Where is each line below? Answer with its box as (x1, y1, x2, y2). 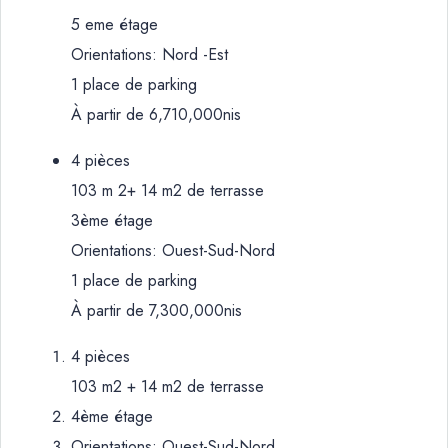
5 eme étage (71, 13, 158, 36)
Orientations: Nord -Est (71, 43, 228, 66)
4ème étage (71, 405, 153, 428)
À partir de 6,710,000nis (71, 103, 241, 126)
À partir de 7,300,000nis (71, 299, 242, 322)
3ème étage (71, 209, 153, 232)
